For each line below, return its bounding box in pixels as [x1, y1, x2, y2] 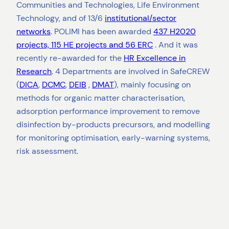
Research [16, 66, 52, 77]
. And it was [153, 39, 198, 50]
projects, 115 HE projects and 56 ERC [16, 39, 153, 50]
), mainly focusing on [114, 79, 191, 90]
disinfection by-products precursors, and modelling [16, 119, 210, 130]
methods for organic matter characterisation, [16, 93, 185, 103]
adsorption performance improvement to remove [16, 106, 200, 117]
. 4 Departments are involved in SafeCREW [52, 66, 210, 77]
